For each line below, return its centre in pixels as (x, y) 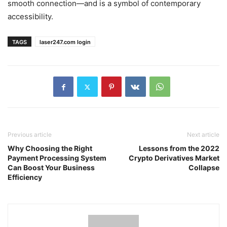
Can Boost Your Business (51, 168)
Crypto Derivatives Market (174, 158)
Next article (203, 135)
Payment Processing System (57, 158)
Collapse (204, 168)
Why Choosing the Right (50, 148)
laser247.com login (65, 42)
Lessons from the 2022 (179, 148)
